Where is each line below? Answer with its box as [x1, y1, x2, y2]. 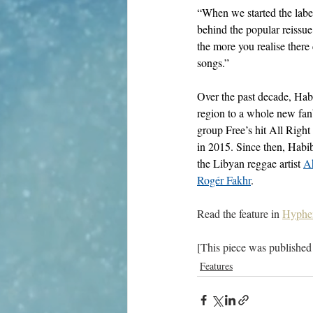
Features [200, 259, 233, 272]
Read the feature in [197, 206, 282, 221]
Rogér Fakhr [197, 173, 251, 187]
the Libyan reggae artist [197, 156, 303, 170]
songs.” [197, 55, 233, 70]
